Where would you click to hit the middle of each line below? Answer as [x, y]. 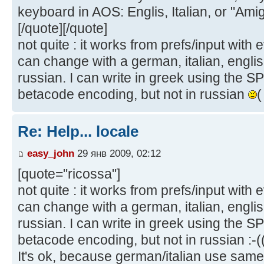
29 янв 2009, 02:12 [118, 154]
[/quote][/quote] [62, 28]
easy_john [51, 154]
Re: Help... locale [78, 131]
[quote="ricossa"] [69, 174]
